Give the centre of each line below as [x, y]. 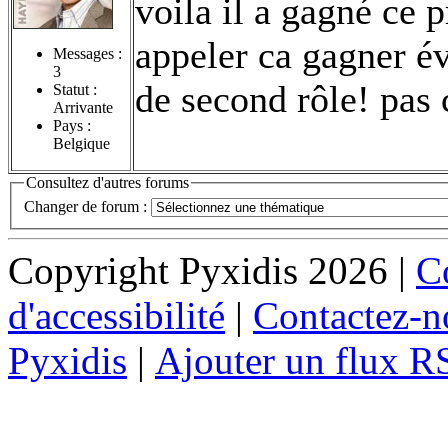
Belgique [81, 143]
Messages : [87, 53]
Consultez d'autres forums [107, 182]
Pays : [72, 125]
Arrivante [83, 107]
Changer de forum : [87, 207]
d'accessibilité [116, 316]
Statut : [75, 89]
